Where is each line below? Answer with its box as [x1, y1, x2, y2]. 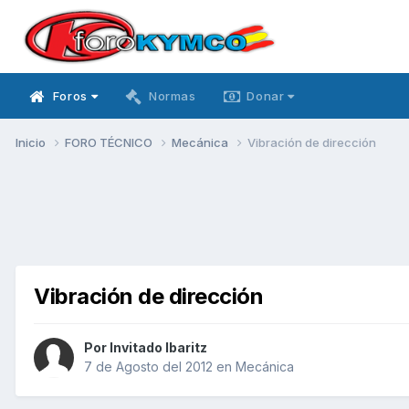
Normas [148, 89, 196, 103]
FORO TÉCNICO [65, 134, 155, 150]
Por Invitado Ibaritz [84, 340, 207, 356]
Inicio [16, 134, 48, 150]
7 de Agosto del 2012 [84, 359, 213, 375]
